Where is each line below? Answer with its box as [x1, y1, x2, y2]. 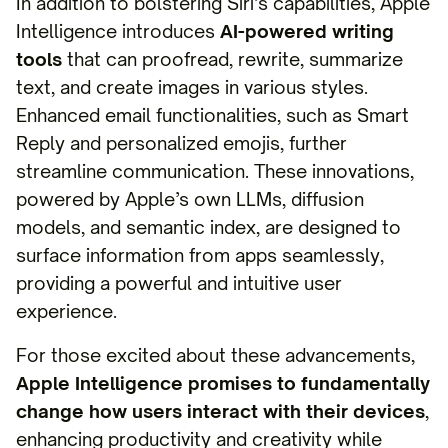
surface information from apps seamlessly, [16, 244, 384, 266]
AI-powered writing [220, 20, 394, 42]
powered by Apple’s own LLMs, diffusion [16, 188, 364, 210]
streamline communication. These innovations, [16, 160, 414, 182]
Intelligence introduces [16, 20, 220, 42]
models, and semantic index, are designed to [16, 216, 401, 238]
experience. [16, 300, 117, 322]
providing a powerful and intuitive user [16, 272, 342, 294]
